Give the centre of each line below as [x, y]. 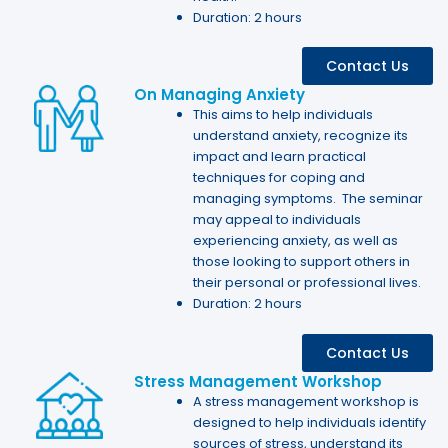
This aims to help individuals [283, 115]
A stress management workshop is [306, 401]
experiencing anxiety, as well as [296, 241]
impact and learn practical [280, 157]
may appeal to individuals [277, 220]
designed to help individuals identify [310, 422]
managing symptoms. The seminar [308, 199]
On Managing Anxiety [220, 95]
